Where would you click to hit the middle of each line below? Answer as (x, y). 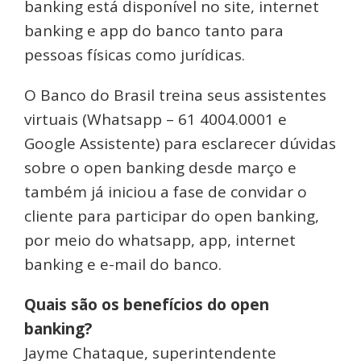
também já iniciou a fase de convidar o (166, 192)
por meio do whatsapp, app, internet (160, 241)
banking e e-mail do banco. (123, 265)
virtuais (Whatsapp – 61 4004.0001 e (156, 120)
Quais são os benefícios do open (147, 305)
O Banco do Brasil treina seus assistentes (175, 95)
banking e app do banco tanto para (154, 31)
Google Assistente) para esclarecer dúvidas (180, 144)
